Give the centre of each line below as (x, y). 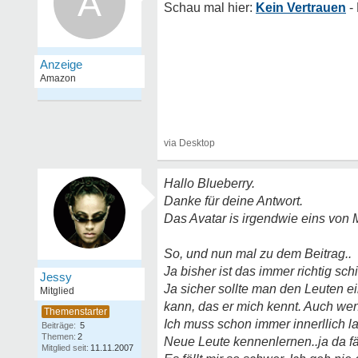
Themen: (59, 336)
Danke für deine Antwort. (233, 201)
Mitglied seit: (65, 348)
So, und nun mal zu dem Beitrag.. (258, 254)
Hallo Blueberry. (209, 183)
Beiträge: (59, 325)
